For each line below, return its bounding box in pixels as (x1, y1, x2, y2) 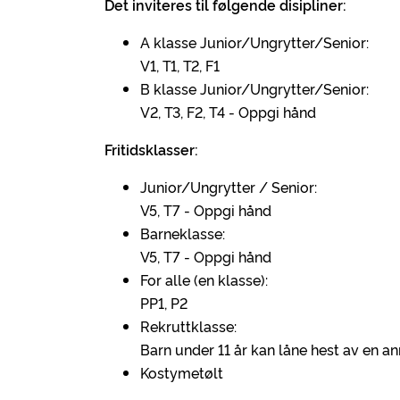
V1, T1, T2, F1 (140, 55, 220, 75)
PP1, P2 (140, 293, 187, 312)
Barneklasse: (140, 223, 225, 243)
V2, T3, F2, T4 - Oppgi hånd (140, 102, 316, 121)
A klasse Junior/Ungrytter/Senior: (140, 32, 369, 52)
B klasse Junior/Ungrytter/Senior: (140, 79, 369, 98)
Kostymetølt (140, 362, 223, 382)
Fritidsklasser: (104, 139, 198, 159)
